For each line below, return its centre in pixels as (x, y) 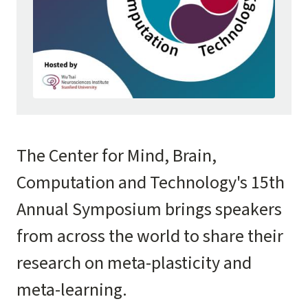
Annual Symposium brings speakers (149, 209)
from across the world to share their (150, 236)
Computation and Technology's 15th (151, 183)
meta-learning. (74, 290)
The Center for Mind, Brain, (117, 156)
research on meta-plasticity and (134, 263)
